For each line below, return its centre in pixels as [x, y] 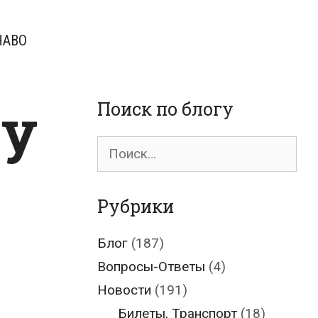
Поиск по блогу [165, 109]
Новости [124, 290]
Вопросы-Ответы [151, 267]
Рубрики [136, 206]
